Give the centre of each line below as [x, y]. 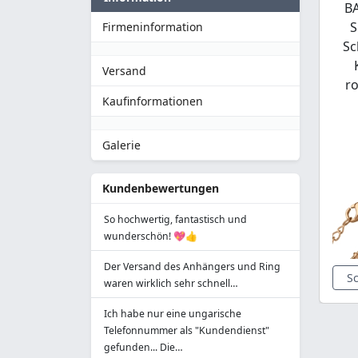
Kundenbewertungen [161, 188]
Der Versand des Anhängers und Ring [192, 267]
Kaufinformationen [153, 101]
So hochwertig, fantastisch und [175, 219]
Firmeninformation [153, 27]
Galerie [121, 145]
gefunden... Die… [143, 347]
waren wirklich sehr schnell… [171, 283]
